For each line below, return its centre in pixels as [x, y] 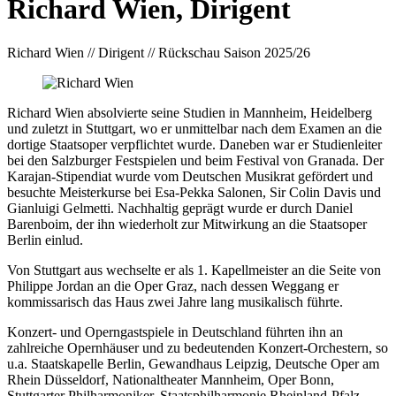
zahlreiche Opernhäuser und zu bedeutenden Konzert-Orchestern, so [198, 347]
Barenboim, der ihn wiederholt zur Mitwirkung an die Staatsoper [187, 224]
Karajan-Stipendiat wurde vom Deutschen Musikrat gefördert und [190, 176]
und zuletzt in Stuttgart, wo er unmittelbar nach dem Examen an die [194, 128]
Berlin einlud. [45, 240]
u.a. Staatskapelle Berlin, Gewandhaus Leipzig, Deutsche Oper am [193, 363]
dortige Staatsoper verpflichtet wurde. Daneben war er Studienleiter [194, 144]
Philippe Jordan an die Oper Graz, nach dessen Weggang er [173, 286]
